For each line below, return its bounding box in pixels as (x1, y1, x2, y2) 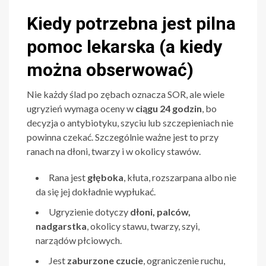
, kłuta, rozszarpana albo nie (123, 172, 236, 183)
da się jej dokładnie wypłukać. (36, 186, 156, 198)
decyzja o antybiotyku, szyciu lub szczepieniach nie (27, 117, 233, 129)
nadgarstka (36, 220, 87, 232)
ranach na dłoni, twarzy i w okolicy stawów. (27, 145, 201, 157)
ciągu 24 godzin (135, 103, 202, 115)
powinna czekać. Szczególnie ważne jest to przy (27, 131, 218, 143)
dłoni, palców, (130, 206, 191, 218)
